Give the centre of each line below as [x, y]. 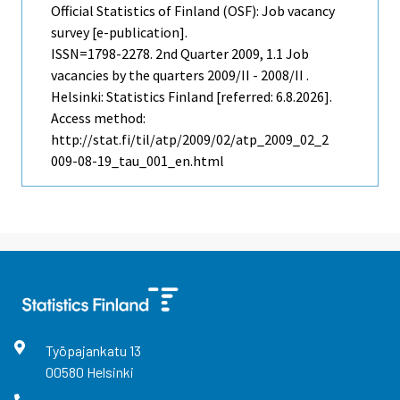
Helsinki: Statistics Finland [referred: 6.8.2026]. [192, 97]
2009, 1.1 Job [269, 54]
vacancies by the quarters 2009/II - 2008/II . [180, 75]
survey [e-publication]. [119, 33]
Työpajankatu [87, 351]
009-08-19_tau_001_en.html [137, 161]
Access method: [98, 118]
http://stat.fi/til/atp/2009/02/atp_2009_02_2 [190, 140]
